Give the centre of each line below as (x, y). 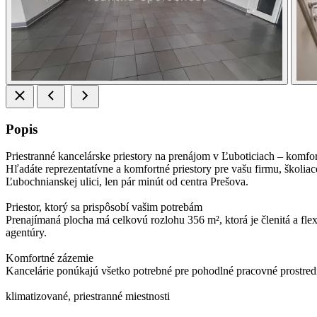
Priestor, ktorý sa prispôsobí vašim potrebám (104, 207)
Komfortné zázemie (50, 258)
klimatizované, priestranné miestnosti (88, 296)
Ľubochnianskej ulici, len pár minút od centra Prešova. (127, 182)
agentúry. (26, 233)
